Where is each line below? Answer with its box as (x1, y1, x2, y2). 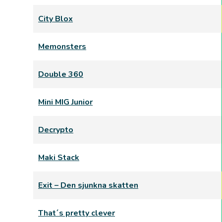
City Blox (38, 13, 73, 24)
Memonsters (38, 41, 86, 52)
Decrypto (38, 124, 73, 135)
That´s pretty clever (38, 208, 115, 219)
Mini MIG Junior (38, 97, 93, 108)
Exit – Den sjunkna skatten (38, 180, 138, 191)
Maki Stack (38, 152, 79, 163)
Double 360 (38, 69, 83, 80)
